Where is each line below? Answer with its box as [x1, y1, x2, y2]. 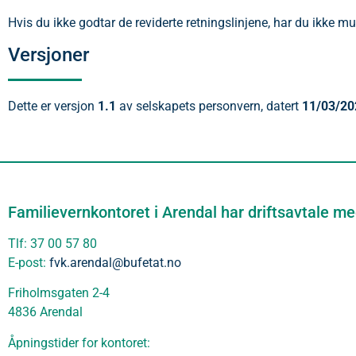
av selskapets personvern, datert [116, 99, 302, 114]
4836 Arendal [8, 304, 83, 320]
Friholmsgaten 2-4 [8, 285, 110, 301]
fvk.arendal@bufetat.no [49, 254, 181, 270]
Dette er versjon [8, 99, 98, 114]
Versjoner [8, 44, 89, 67]
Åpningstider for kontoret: [8, 335, 150, 350]
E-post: [8, 254, 49, 270]
